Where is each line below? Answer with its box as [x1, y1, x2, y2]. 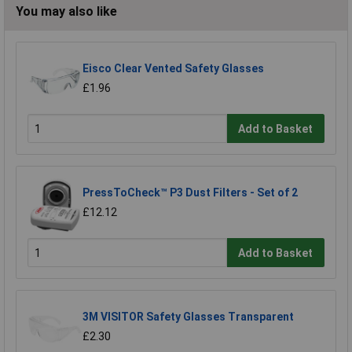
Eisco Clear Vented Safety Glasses [82, 61, 264, 75]
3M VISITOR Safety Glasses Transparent [82, 310, 294, 323]
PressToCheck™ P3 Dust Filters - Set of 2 [82, 185, 298, 199]
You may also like [16, 3, 117, 19]
